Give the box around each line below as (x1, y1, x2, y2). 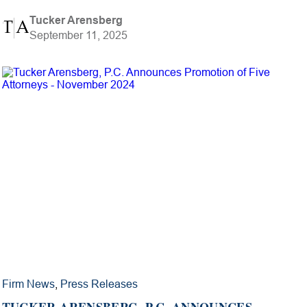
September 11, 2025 (29, 29, 127, 41)
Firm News (1, 278, 55, 290)
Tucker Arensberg (29, 14, 123, 26)
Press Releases (60, 278, 138, 290)
